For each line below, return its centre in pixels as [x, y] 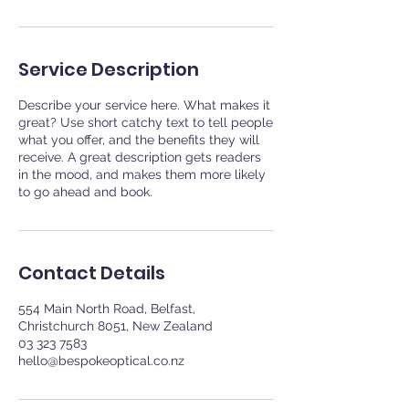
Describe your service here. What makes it [144, 105]
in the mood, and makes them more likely [142, 174]
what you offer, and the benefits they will [139, 140]
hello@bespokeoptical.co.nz [101, 361]
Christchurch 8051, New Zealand [115, 326]
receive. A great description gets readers [140, 157]
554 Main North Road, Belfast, [107, 309]
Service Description [109, 69]
